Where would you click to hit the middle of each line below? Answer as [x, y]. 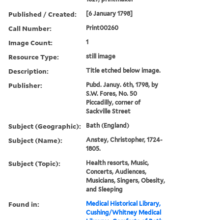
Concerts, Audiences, [116, 171]
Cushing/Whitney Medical [124, 212]
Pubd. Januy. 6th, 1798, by [122, 84]
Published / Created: [42, 14]
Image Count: [30, 42]
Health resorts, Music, [118, 163]
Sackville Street [109, 111]
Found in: [24, 204]
